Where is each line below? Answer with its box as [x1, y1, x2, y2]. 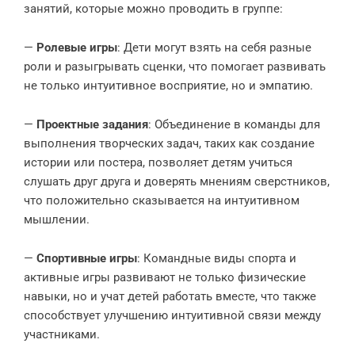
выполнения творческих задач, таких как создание [24, 136, 315, 151]
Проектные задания [36, 117, 148, 132]
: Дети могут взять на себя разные [117, 40, 311, 55]
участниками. [24, 327, 100, 342]
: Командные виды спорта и [137, 251, 296, 265]
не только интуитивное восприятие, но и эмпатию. [24, 78, 313, 93]
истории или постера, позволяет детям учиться [24, 155, 292, 170]
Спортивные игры [36, 251, 137, 265]
